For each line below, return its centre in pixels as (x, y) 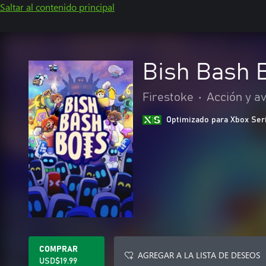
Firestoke (168, 97)
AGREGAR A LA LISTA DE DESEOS (199, 255)
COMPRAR (58, 249)
